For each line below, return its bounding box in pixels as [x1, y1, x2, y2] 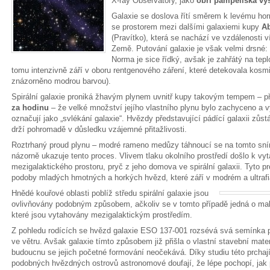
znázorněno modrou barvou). [11, 77, 111, 86]
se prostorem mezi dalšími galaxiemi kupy [111, 22, 262, 31]
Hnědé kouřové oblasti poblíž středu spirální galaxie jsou [11, 189, 209, 198]
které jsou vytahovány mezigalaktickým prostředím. [11, 210, 192, 219]
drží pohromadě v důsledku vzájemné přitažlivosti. [11, 125, 187, 134]
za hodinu [11, 103, 51, 112]
